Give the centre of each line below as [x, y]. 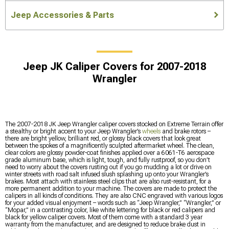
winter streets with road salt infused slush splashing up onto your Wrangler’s [107, 174]
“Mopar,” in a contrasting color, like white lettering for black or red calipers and [110, 210]
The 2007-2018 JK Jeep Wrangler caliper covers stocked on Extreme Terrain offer [114, 124]
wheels [151, 131]
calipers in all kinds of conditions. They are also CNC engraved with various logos [114, 196]
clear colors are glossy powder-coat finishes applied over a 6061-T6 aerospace [110, 153]
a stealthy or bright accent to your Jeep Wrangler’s [74, 131]
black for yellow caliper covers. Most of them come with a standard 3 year [104, 217]
